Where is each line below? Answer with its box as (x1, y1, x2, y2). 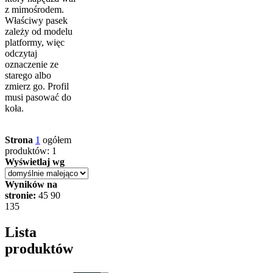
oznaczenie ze (5, 59, 58, 70)
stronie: (5, 190, 36, 201)
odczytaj (5, 48, 37, 59)
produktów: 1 (5, 146, 57, 157)
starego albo (5, 70, 51, 81)
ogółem (43, 135, 71, 146)
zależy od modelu (5, 26, 73, 37)
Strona (5, 135, 33, 146)
